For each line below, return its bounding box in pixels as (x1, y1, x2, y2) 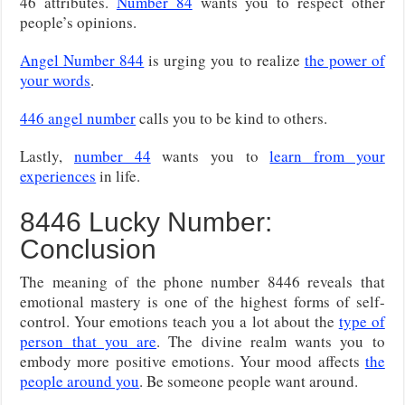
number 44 (73, 145, 151, 166)
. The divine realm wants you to (156, 330, 385, 352)
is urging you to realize (144, 49, 305, 71)
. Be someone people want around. (139, 370, 359, 391)
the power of (304, 49, 385, 71)
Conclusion (20, 233, 157, 264)
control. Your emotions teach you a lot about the (20, 310, 339, 332)
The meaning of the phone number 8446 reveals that (20, 270, 385, 292)
